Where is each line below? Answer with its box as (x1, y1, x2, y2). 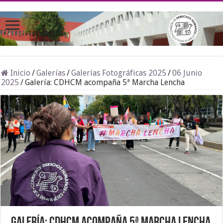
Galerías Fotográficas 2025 (71, 68, 167, 78)
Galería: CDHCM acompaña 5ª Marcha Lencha (25, 78, 185, 88)
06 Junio (172, 68, 203, 78)
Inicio (8, 68, 31, 78)
